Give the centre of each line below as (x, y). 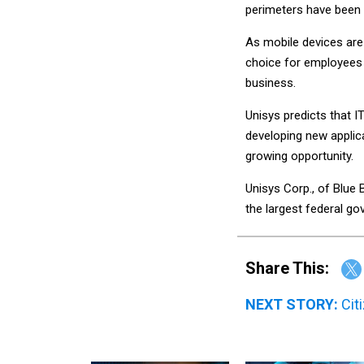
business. (271, 82)
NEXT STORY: (292, 305)
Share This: (292, 268)
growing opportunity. (299, 156)
